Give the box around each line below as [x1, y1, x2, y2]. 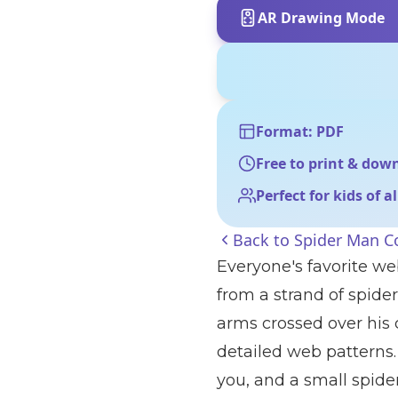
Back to [233, 229, 294, 251]
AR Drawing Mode [258, 8, 385, 28]
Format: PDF [256, 122, 344, 141]
